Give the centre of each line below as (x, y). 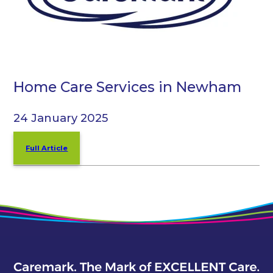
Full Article (47, 148)
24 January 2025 (61, 118)
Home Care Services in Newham (128, 87)
